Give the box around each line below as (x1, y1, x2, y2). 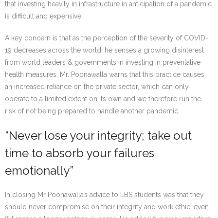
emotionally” (5, 163, 73, 178)
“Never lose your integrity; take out (5, 128, 192, 143)
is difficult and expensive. (5, 12, 83, 20)
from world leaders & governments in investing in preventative (5, 58, 200, 66)
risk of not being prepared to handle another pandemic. (5, 107, 180, 115)
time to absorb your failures (5, 145, 154, 160)
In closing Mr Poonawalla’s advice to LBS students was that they (5, 190, 204, 199)
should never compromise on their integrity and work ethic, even (5, 202, 209, 211)
